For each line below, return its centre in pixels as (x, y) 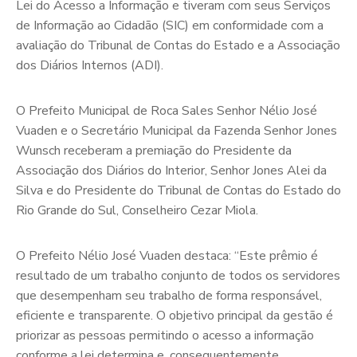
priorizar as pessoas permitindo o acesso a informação (165, 335)
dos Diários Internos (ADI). (90, 65)
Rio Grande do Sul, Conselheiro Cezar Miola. (137, 210)
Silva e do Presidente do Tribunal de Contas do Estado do (178, 190)
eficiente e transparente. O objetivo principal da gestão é (175, 315)
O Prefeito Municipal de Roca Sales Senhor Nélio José (167, 110)
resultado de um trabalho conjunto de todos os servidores (178, 275)
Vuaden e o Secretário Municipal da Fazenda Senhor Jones (177, 130)
